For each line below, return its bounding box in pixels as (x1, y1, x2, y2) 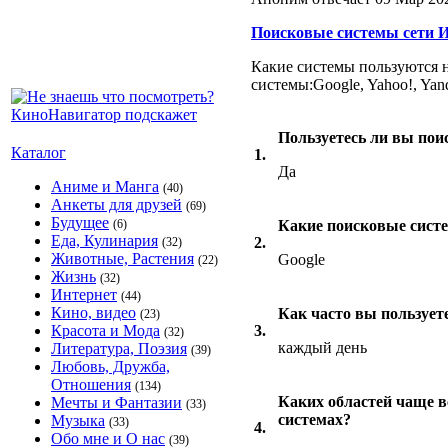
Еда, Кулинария (51, 232, 158, 249)
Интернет (51, 286, 117, 303)
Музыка (51, 412, 105, 429)
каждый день (278, 339, 367, 356)
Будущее (51, 214, 109, 231)
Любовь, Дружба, (51, 358, 170, 375)
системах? (278, 411, 351, 428)
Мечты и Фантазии (51, 394, 182, 411)
